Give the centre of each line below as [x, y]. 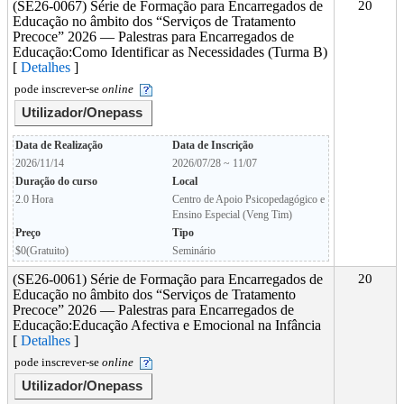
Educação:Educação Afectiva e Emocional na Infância [167, 325]
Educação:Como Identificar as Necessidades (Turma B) [170, 52]
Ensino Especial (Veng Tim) [232, 215]
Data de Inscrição [213, 145]
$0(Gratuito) [42, 251]
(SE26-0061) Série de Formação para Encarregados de [168, 279]
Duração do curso [56, 181]
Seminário [194, 251]
